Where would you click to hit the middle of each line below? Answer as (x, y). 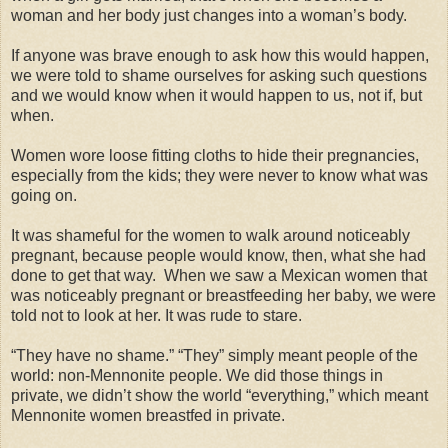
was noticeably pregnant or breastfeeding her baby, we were (223, 296)
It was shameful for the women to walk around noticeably (210, 236)
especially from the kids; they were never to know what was (219, 176)
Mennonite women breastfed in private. (152, 416)
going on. (48, 196)
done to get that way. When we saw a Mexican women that (219, 276)
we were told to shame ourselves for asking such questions (219, 76)
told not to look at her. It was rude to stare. (156, 316)
